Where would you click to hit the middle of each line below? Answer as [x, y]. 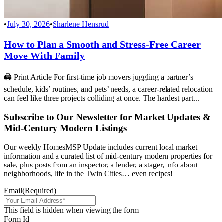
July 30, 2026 [28, 24]
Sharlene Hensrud [81, 24]
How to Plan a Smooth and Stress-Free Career [102, 44]
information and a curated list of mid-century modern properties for [108, 156]
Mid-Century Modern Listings [65, 128]
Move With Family [44, 55]
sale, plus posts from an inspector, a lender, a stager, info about [101, 165]
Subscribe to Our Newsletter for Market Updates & [107, 117]
